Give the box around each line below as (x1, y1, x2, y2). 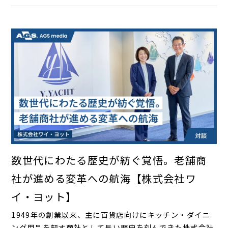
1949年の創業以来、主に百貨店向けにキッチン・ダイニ (11, 209, 210, 220)
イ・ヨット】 (11, 189, 77, 205)
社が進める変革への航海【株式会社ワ (11, 170, 196, 186)
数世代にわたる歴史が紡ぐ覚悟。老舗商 (11, 152, 207, 168)
